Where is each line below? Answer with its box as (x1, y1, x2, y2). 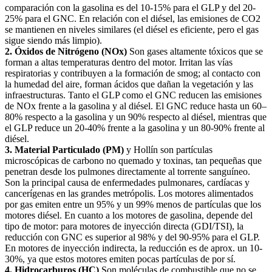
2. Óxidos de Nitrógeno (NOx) (5, 46, 127, 56)
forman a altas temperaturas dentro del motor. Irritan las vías (5, 56, 233, 67)
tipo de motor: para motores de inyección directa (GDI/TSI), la (5, 220, 243, 231)
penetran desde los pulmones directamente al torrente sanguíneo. (5, 166, 250, 177)
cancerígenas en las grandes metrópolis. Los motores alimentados (5, 188, 253, 199)
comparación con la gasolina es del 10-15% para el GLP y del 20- (5, 2, 256, 13)
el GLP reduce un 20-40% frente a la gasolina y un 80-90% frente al (5, 122, 265, 133)
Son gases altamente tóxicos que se (127, 46, 263, 56)
